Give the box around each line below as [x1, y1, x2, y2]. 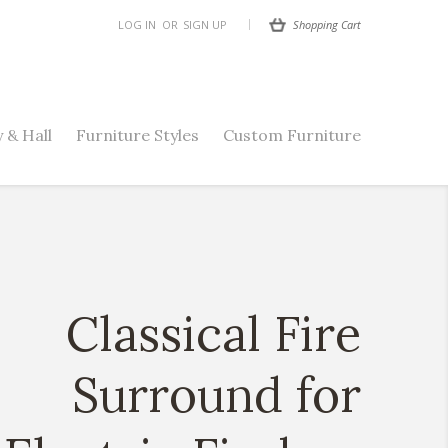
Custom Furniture [223, 125, 361, 145]
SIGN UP [183, 17, 227, 32]
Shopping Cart [293, 16, 361, 32]
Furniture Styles [76, 125, 199, 145]
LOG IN [118, 17, 156, 32]
